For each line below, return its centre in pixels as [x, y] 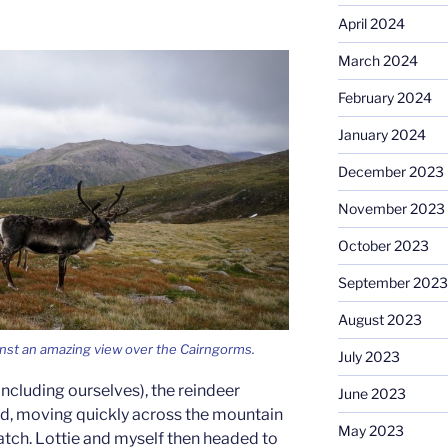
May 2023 [370, 431]
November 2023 [391, 209]
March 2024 [377, 61]
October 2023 [383, 246]
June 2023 [371, 394]
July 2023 [368, 357]
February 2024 [384, 98]
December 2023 [390, 172]
